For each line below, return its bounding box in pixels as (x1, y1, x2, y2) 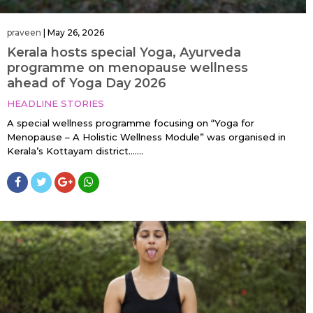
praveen (7, 27, 41, 38)
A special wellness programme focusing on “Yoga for (7, 117, 254, 129)
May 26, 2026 (48, 27, 104, 38)
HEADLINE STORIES (7, 98, 104, 109)
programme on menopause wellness (7, 60, 248, 75)
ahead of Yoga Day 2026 (7, 75, 166, 91)
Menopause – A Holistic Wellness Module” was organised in (7, 131, 286, 143)
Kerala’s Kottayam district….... (7, 145, 143, 156)
